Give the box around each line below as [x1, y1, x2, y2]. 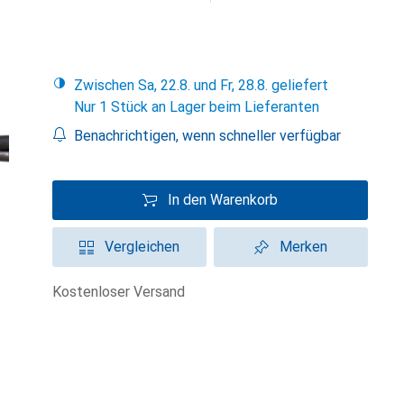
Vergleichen [105, 238, 179, 255]
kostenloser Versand [61, 283, 185, 300]
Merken [280, 238, 327, 255]
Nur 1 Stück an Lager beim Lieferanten [74, 98, 319, 115]
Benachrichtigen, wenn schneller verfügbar [74, 127, 341, 144]
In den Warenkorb [168, 191, 278, 208]
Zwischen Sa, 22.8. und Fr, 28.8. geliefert [83, 77, 328, 94]
